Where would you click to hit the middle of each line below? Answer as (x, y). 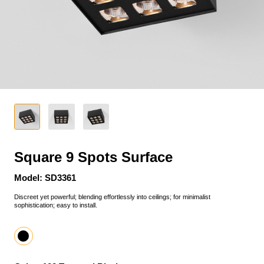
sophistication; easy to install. (55, 205)
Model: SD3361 (45, 177)
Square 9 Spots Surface (93, 157)
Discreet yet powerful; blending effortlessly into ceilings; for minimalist (112, 197)
